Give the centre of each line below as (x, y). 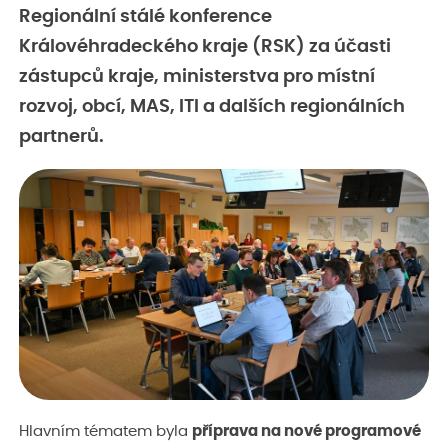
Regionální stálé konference (145, 16)
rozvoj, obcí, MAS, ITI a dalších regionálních (212, 106)
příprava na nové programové (306, 432)
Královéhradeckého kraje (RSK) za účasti (205, 46)
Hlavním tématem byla (105, 432)
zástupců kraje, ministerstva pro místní (197, 76)
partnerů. (61, 136)
